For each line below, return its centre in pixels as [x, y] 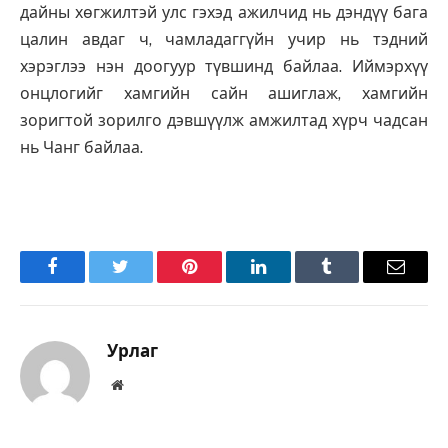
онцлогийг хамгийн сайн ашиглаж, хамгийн [224, 94]
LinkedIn [289, 281]
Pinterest [220, 281]
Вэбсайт [146, 383]
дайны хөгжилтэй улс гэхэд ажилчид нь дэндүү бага [224, 13]
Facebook [85, 281]
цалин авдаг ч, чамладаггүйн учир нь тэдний [224, 40]
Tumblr [352, 281]
